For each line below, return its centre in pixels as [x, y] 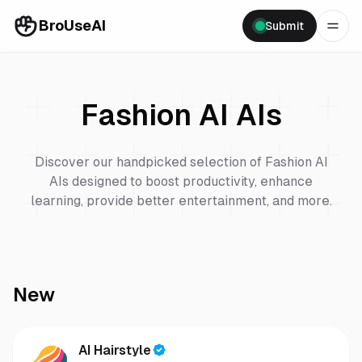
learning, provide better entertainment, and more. [181, 201]
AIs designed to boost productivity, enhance [181, 181]
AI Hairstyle [115, 350]
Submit [284, 26]
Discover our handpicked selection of [149, 162]
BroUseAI [72, 25]
